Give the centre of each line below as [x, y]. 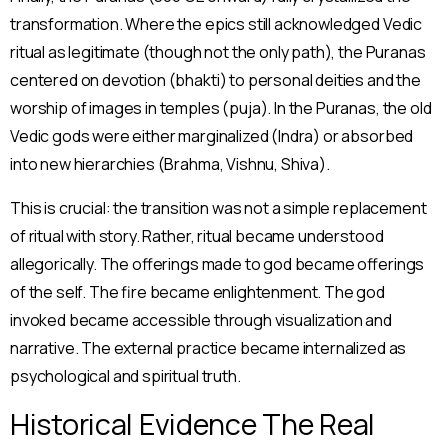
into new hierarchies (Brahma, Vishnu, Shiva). [170, 163]
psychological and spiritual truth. [125, 375]
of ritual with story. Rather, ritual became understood [197, 235]
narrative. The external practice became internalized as [208, 347]
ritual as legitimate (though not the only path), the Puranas [218, 51]
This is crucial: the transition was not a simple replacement [218, 207]
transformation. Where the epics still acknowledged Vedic [216, 23]
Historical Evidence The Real [192, 423]
